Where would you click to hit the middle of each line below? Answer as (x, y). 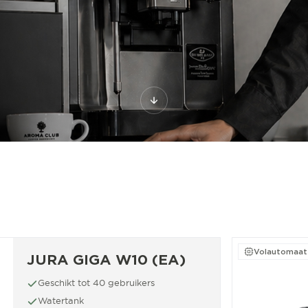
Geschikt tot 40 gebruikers (96, 283)
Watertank (61, 300)
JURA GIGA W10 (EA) (106, 260)
